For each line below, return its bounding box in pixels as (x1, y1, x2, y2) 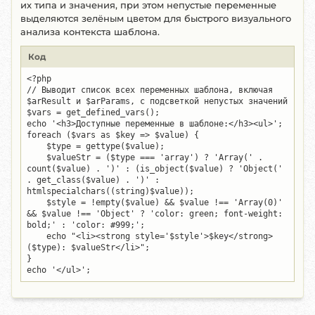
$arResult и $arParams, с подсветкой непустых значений (27, 96, 288, 106)
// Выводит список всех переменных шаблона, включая (27, 85, 273, 95)
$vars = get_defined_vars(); (27, 108, 160, 117)
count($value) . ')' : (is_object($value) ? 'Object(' (27, 164, 283, 174)
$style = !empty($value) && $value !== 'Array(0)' (27, 198, 283, 207)
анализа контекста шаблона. (20, 26, 160, 37)
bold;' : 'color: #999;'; (27, 220, 145, 230)
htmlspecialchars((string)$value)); (27, 186, 194, 196)
